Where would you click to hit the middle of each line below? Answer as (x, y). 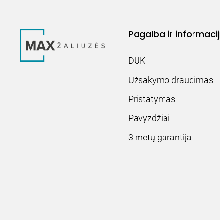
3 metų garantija (160, 137)
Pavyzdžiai (149, 118)
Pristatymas (152, 99)
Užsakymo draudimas (171, 80)
